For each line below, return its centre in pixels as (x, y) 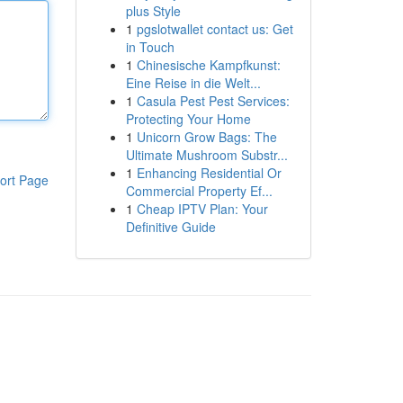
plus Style (153, 11)
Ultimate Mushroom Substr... (206, 155)
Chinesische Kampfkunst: (208, 65)
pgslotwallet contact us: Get (215, 29)
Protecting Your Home (188, 119)
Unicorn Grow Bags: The (206, 137)
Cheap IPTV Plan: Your (202, 209)
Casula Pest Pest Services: (213, 101)
